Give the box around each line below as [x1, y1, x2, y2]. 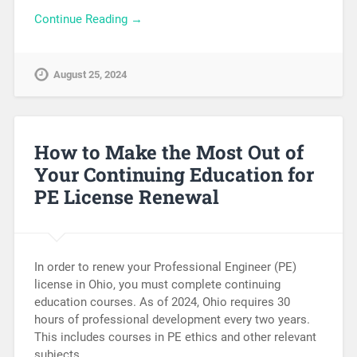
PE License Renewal [33, 183, 219, 210]
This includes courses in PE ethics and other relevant [33, 329, 316, 344]
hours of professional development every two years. [33, 312, 310, 327]
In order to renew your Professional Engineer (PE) [33, 259, 296, 274]
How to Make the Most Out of [33, 139, 304, 165]
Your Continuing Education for [33, 161, 314, 187]
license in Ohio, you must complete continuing [33, 277, 280, 292]
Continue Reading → [33, 11, 143, 26]
